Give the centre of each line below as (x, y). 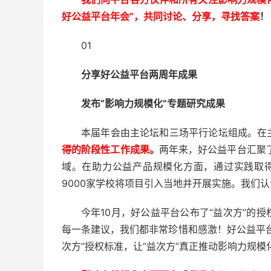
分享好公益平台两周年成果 (139, 74)
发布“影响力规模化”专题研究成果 (153, 103)
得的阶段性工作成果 (106, 149)
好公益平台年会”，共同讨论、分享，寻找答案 (161, 16)
